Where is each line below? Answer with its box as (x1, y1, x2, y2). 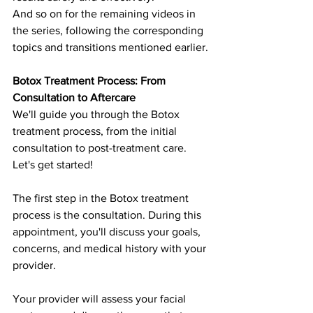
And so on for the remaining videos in (13, 7, 198, 20)
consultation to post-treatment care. (13, 141, 189, 154)
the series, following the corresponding (13, 24, 206, 36)
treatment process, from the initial (13, 124, 180, 137)
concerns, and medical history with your (13, 242, 209, 254)
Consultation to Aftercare (13, 91, 136, 103)
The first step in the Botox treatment (13, 191, 191, 204)
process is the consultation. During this (13, 208, 204, 221)
